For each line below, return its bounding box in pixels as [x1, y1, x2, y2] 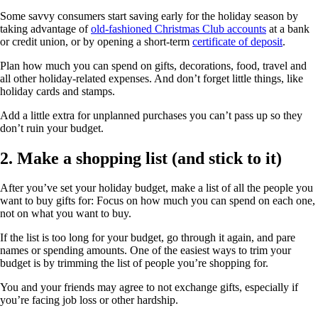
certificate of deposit [192, 35, 283, 48]
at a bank [266, 22, 309, 35]
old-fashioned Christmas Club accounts [91, 22, 266, 35]
